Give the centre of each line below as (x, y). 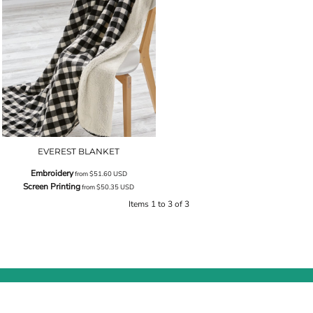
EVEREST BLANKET (79, 152)
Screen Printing (52, 187)
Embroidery (52, 174)
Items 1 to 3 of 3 (159, 204)
